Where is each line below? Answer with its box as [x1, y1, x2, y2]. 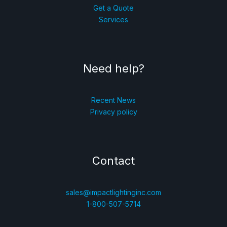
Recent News [91, 95, 136, 104]
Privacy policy [90, 107, 137, 116]
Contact [92, 154, 135, 167]
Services [99, 15, 128, 24]
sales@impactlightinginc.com [66, 188, 161, 197]
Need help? [83, 61, 144, 75]
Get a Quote [93, 3, 134, 12]
